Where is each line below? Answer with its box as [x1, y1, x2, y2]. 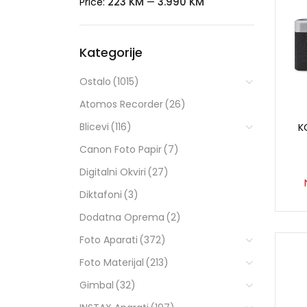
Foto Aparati [79, 232, 138, 247]
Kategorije [79, 43, 143, 61]
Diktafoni [79, 187, 122, 201]
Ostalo [79, 74, 111, 88]
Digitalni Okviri [79, 164, 146, 179]
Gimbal [79, 278, 114, 292]
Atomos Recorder [79, 97, 163, 111]
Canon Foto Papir [79, 142, 162, 156]
